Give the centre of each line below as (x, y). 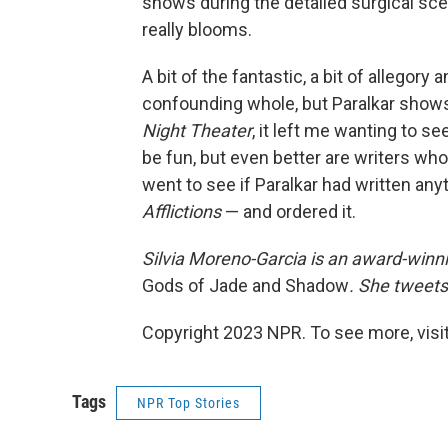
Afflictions (181, 211)
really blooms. (197, 29)
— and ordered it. (288, 211)
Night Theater (197, 130)
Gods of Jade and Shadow (245, 285)
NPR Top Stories (188, 403)
